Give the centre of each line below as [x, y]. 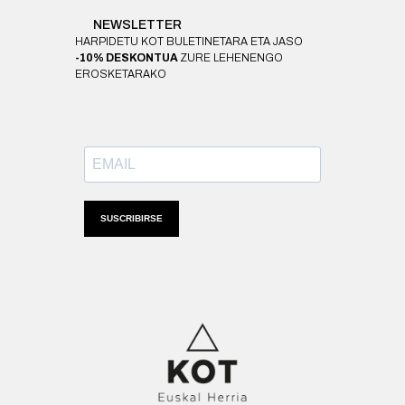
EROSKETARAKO [120, 74]
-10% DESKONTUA [127, 57]
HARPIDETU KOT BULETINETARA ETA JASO [188, 41]
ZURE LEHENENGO [231, 57]
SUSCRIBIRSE [132, 219]
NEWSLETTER [127, 24]
